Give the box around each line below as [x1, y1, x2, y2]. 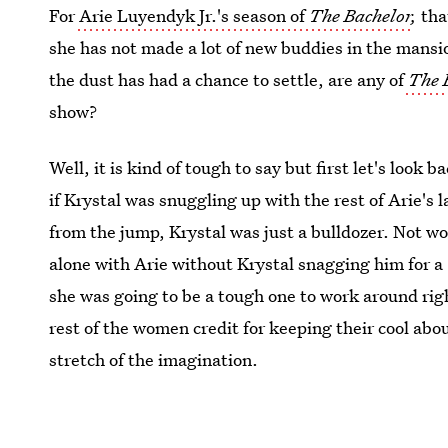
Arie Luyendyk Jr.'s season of [75, 4, 310, 27]
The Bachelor [309, 4, 412, 27]
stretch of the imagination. [49, 348, 259, 371]
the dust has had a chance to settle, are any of [49, 68, 405, 91]
